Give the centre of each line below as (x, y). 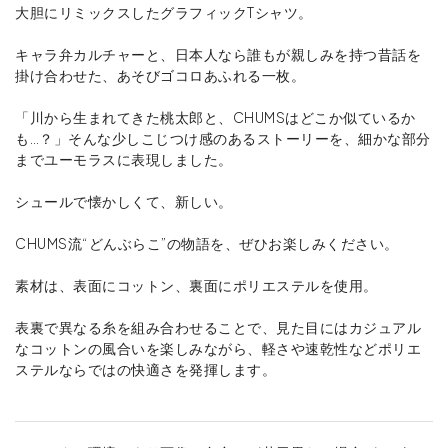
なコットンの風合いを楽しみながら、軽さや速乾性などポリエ (218, 348)
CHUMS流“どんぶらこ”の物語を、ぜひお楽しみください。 (207, 243)
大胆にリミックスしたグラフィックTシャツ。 (164, 12)
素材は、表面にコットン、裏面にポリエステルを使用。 (196, 285)
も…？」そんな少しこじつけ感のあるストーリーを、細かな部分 (223, 138)
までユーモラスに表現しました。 (124, 159)
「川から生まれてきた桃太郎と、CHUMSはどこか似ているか (215, 117)
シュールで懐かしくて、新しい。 (124, 201)
